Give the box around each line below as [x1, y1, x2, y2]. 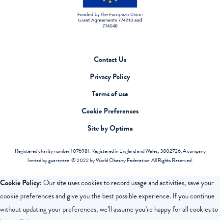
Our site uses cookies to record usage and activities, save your [42, 177, 214, 189]
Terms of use [92, 88, 128, 100]
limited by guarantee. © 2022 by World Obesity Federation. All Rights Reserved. [27, 156, 192, 165]
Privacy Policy [90, 71, 130, 82]
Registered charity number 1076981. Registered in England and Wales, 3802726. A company [14, 147, 206, 156]
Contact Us [94, 54, 126, 65]
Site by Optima [87, 123, 133, 134]
